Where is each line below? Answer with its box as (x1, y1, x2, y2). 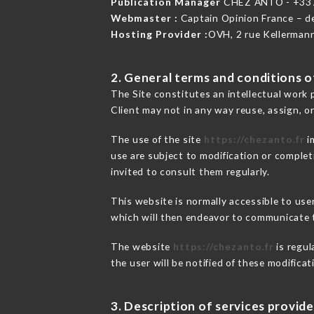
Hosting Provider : (110, 28, 208, 41)
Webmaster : (110, 12, 178, 25)
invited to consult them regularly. (110, 165, 270, 178)
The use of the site (110, 133, 204, 146)
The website (110, 240, 173, 253)
